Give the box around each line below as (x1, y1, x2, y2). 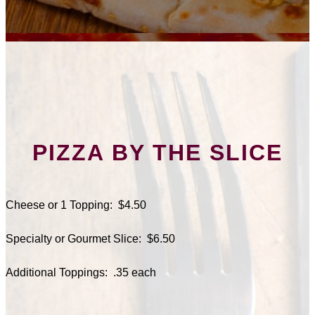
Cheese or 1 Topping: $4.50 (6, 199, 146, 212)
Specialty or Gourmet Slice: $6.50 (6, 233, 175, 245)
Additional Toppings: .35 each (6, 266, 156, 279)
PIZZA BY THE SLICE (32, 140, 283, 166)
